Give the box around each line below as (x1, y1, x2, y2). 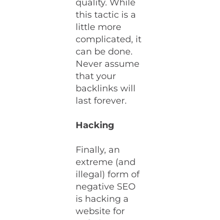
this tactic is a (76, 9, 137, 20)
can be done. (76, 46, 133, 57)
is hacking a (76, 193, 129, 204)
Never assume (76, 58, 140, 69)
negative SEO (76, 181, 136, 192)
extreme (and (76, 157, 136, 167)
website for (76, 206, 125, 217)
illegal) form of (76, 169, 140, 180)
